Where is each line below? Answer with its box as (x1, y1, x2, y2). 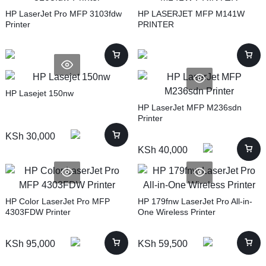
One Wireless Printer (138, 207, 216, 217)
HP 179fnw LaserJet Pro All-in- (138, 196, 252, 206)
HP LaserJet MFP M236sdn (138, 102, 242, 112)
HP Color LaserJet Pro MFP (5, 196, 110, 206)
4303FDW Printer (5, 207, 71, 217)
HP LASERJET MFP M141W (138, 8, 245, 18)
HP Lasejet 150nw (5, 88, 74, 99)
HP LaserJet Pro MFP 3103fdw (5, 8, 122, 18)
